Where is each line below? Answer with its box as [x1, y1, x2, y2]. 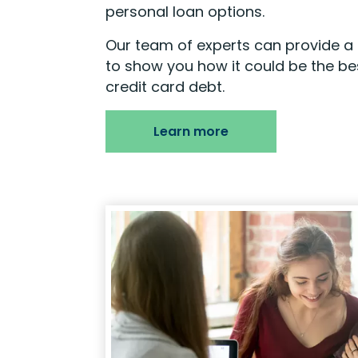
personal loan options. [105, 2, 265, 22]
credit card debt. [105, 77, 225, 97]
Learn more [153, 122, 229, 141]
